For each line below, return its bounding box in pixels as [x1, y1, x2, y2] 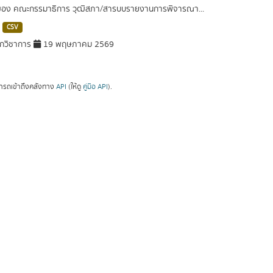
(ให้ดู [66, 81, 83, 92]
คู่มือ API [82, 81, 108, 92]
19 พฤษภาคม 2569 [40, 38, 114, 51]
